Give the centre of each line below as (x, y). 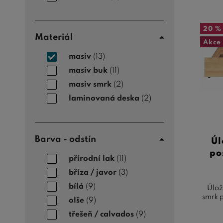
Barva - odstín (65, 140)
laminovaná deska (104, 98)
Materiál (54, 38)
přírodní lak (92, 159)
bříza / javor (93, 172)
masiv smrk (90, 84)
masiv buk (88, 70)
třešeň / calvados (101, 214)
